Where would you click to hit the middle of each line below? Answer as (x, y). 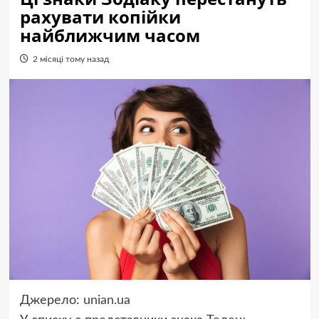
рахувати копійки (100, 17)
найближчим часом (110, 35)
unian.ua (106, 300)
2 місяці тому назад (70, 59)
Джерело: (51, 300)
